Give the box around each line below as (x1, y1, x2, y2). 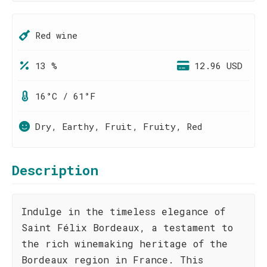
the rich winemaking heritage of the (21, 237, 228, 250)
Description (12, 162, 98, 179)
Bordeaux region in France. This (21, 253, 203, 266)
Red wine (35, 29, 77, 41)
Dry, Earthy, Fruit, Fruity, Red (35, 120, 202, 132)
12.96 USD (194, 60, 243, 72)
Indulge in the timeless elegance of (21, 205, 225, 218)
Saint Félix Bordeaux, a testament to (21, 221, 233, 234)
